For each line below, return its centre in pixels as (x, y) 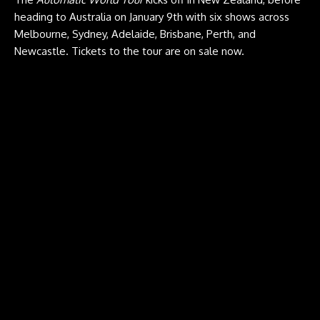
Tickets (89, 51)
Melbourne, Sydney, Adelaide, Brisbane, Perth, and (135, 34)
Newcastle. (43, 51)
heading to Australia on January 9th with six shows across (152, 16)
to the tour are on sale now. (175, 51)
